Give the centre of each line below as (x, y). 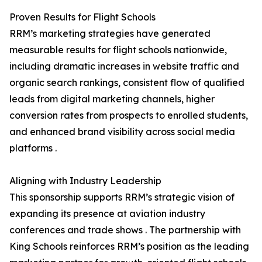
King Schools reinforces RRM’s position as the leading (129, 247)
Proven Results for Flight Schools (82, 17)
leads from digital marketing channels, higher (112, 99)
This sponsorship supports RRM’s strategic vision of (122, 197)
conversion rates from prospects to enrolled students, (129, 116)
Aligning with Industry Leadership (85, 181)
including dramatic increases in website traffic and (124, 66)
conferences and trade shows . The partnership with (125, 230)
